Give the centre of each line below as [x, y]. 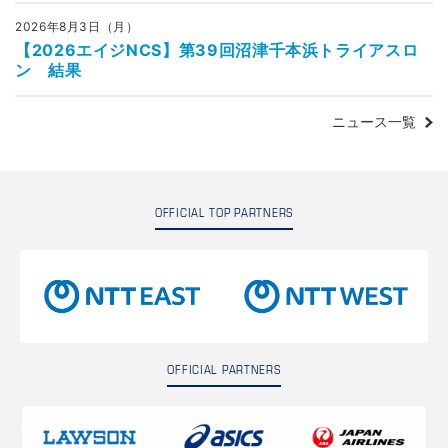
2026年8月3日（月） [77, 26]
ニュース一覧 [374, 121]
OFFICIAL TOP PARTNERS [224, 213]
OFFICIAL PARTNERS [224, 370]
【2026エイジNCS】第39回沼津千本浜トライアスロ [217, 50]
